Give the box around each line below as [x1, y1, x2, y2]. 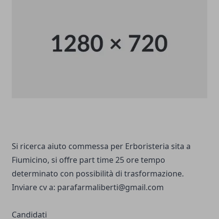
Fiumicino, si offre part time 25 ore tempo [12, 154, 165, 165]
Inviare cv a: [12, 181, 57, 193]
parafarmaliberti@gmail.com [57, 181, 164, 193]
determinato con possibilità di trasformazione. [12, 168, 184, 179]
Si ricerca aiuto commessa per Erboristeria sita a [12, 140, 191, 152]
